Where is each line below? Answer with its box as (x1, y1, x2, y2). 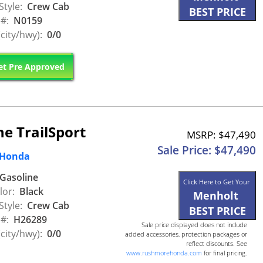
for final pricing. (202, 248, 247, 258)
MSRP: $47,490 (187, 128, 256, 142)
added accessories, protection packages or (125, 230, 247, 239)
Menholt (193, 188, 238, 203)
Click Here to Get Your (183, 177, 251, 187)
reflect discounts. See (186, 239, 247, 248)
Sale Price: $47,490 (157, 143, 256, 159)
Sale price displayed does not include (141, 220, 247, 230)
